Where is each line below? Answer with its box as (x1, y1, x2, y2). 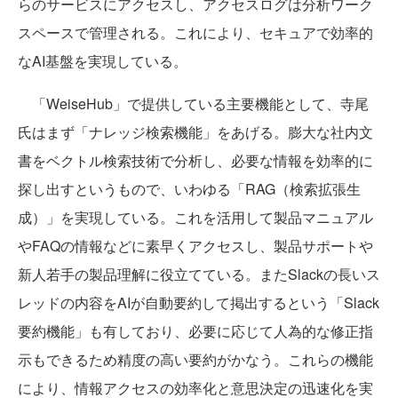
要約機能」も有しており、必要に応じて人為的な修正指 (18, 320, 373, 341)
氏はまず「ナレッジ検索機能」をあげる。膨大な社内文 (18, 121, 373, 142)
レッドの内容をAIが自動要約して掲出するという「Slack (18, 291, 379, 313)
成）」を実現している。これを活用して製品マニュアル (18, 206, 373, 227)
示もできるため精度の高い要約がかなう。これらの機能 (18, 348, 373, 370)
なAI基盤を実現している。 (18, 50, 187, 71)
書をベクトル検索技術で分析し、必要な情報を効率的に (18, 149, 373, 171)
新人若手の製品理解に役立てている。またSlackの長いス (18, 263, 380, 284)
